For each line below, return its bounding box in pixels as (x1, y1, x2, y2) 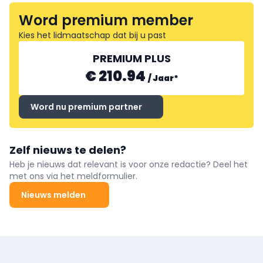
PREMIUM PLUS (92, 51, 171, 66)
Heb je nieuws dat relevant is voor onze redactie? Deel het (9, 159, 248, 170)
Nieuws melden (21, 189, 86, 201)
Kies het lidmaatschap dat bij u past (19, 29, 166, 41)
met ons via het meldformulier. (9, 170, 137, 182)
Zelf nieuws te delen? (9, 143, 126, 157)
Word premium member (19, 11, 193, 30)
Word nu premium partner (31, 101, 142, 113)
